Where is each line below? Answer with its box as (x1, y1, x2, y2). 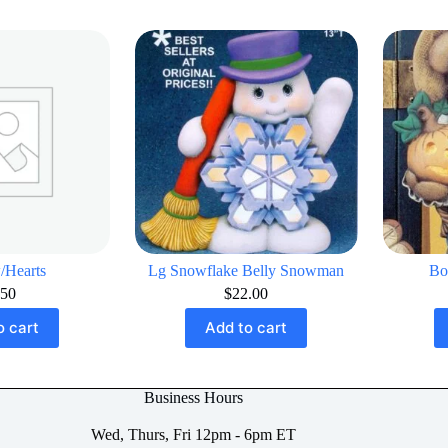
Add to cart (205, 318, 288, 338)
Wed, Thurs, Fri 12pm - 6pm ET (91, 426, 297, 444)
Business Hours (144, 388, 244, 406)
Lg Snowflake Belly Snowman (148, 261, 345, 279)
